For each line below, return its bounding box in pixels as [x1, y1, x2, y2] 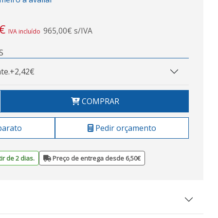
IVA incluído [8, 27, 40, 36]
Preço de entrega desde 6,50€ [51, 154, 141, 163]
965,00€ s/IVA [43, 25, 92, 36]
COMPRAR [79, 96, 119, 107]
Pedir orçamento [93, 123, 156, 133]
